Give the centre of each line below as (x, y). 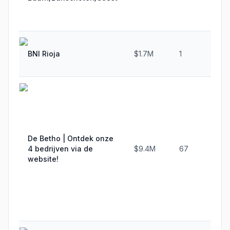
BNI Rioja (44, 54)
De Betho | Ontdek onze (71, 138)
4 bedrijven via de (60, 149)
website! (43, 159)
